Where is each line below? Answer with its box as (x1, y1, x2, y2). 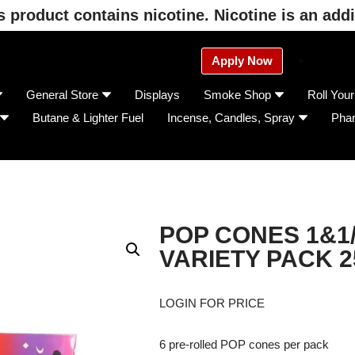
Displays (135, 88, 180, 101)
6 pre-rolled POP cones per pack (158, 338, 329, 351)
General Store (26, 88, 98, 101)
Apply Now (212, 53, 273, 67)
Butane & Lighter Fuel (32, 111, 143, 124)
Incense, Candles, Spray (167, 111, 295, 124)
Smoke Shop (204, 88, 271, 101)
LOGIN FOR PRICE (158, 296, 265, 310)
